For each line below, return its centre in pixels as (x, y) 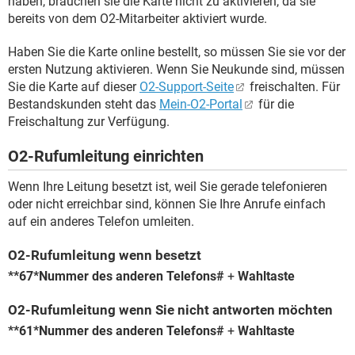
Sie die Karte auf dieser (74, 87)
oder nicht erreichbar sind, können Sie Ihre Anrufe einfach (167, 204)
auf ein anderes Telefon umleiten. (101, 221)
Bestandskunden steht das (84, 104)
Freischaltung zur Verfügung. (89, 122)
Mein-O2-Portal (201, 104)
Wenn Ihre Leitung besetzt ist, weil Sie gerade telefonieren (168, 187)
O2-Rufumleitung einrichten (106, 156)
